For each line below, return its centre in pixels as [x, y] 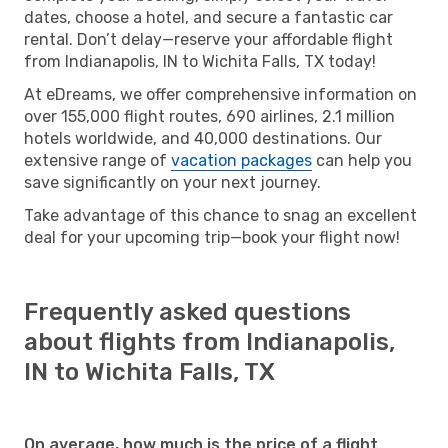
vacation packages [241, 160]
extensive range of [97, 160]
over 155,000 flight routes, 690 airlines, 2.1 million [209, 116]
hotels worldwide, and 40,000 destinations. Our [203, 138]
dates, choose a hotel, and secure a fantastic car [208, 17]
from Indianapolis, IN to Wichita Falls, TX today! [200, 61]
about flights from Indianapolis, [209, 341]
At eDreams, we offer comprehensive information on [220, 94]
